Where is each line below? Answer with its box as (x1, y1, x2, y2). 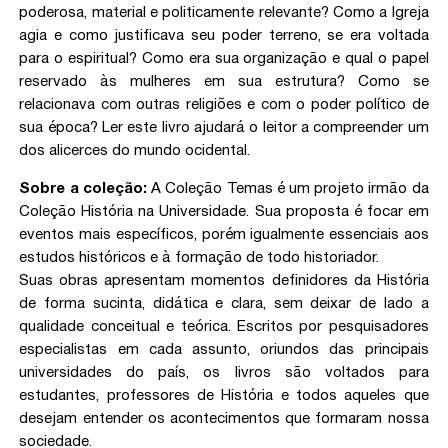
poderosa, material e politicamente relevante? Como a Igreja (19, 6, 429, 20)
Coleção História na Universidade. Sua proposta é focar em (19, 205, 429, 219)
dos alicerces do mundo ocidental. (19, 144, 251, 158)
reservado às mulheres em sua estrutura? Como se (19, 75, 429, 89)
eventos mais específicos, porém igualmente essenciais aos (19, 228, 429, 242)
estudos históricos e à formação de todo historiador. (19, 251, 380, 265)
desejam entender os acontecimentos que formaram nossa (19, 412, 429, 426)
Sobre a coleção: (19, 182, 152, 196)
